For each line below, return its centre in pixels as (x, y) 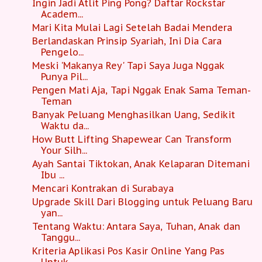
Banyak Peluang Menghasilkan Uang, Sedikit (133, 114)
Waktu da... (65, 125)
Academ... (62, 14)
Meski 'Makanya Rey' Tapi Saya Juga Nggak (128, 65)
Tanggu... (60, 237)
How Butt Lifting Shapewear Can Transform (132, 139)
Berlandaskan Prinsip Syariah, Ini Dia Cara (127, 41)
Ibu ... (52, 175)
